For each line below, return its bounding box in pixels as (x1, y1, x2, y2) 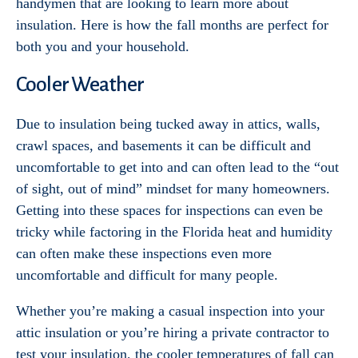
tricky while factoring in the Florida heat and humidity (16, 224, 332, 240)
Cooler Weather (16, 74, 145, 96)
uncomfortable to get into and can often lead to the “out (16, 159, 339, 175)
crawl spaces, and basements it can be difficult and (16, 137, 311, 153)
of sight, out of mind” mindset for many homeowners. (16, 181, 330, 197)
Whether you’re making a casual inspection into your (16, 303, 324, 319)
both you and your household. (16, 38, 189, 54)
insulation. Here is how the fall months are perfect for (16, 17, 328, 33)
